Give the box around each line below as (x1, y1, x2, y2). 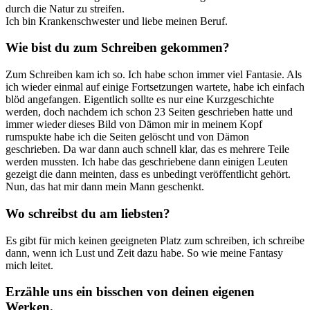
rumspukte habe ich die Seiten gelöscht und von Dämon (6, 131, 249, 143)
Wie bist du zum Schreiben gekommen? (6, 40, 230, 55)
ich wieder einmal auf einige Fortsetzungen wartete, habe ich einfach (6, 81, 304, 93)
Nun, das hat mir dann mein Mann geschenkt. (6, 181, 207, 193)
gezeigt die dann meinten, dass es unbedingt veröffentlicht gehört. (6, 168, 291, 181)
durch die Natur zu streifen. (6, 2, 127, 15)
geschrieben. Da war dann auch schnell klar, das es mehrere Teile (6, 143, 289, 156)
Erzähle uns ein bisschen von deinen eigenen (6, 284, 255, 300)
